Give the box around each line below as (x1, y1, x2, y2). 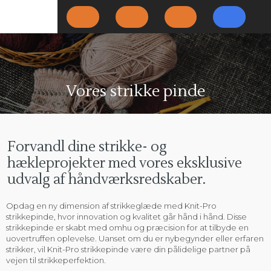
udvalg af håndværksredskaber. (7, 170, 206, 189)
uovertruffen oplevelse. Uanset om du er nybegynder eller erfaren (5, 233, 264, 243)
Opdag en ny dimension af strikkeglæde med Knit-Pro (5, 200, 217, 211)
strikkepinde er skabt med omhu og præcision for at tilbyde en (5, 222, 249, 232)
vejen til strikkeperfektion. (5, 255, 106, 265)
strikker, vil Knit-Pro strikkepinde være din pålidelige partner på (5, 244, 250, 254)
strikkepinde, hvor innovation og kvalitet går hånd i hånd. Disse (5, 211, 247, 221)
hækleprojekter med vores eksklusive (7, 154, 242, 172)
